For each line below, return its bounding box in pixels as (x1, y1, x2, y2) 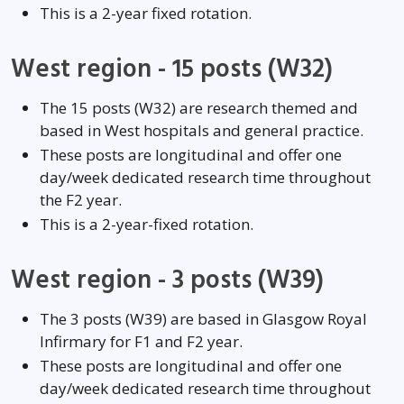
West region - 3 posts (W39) (11, 263, 324, 298)
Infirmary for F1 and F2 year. (40, 331, 243, 352)
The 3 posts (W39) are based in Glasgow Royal (40, 308, 367, 329)
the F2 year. (40, 189, 122, 210)
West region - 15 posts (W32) (11, 52, 333, 87)
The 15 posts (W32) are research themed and (40, 97, 358, 118)
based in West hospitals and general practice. (40, 120, 363, 141)
